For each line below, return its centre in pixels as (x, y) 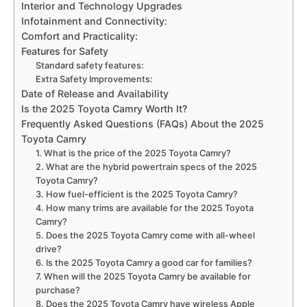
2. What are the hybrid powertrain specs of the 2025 (147, 167)
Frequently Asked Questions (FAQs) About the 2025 (143, 124)
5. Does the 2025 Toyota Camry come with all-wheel (146, 236)
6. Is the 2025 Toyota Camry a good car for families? (144, 263)
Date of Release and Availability (95, 94)
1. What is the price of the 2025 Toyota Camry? (134, 153)
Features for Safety (65, 51)
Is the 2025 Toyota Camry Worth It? (104, 109)
